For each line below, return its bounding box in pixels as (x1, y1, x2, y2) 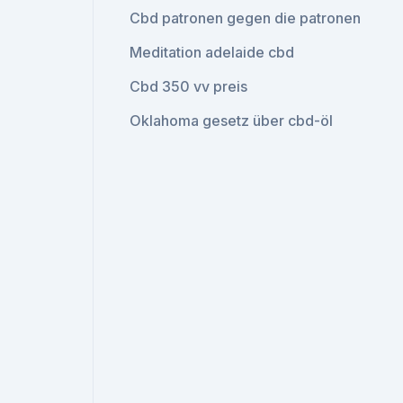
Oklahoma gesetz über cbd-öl (130, 112, 334, 130)
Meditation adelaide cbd (130, 43, 295, 61)
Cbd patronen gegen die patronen (130, 9, 362, 27)
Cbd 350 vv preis (130, 77, 248, 95)
